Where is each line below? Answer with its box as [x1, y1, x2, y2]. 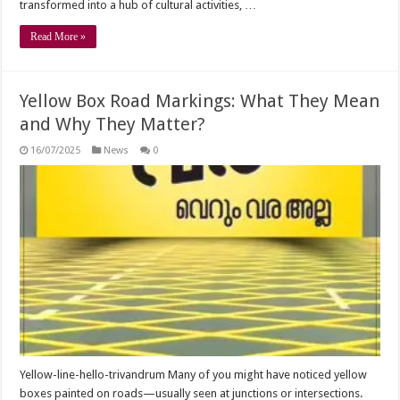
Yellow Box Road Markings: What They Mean [20, 89, 380, 112]
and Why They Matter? [20, 112, 206, 135]
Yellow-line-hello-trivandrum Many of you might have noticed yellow [20, 368, 368, 382]
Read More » [30, 29, 87, 43]
